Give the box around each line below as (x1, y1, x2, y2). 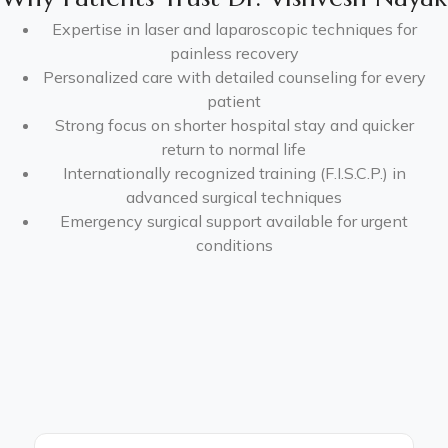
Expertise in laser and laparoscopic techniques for (51, 19, 417, 39)
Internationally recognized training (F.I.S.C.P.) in (62, 163, 406, 183)
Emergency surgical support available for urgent (60, 211, 408, 231)
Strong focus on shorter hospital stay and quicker (54, 115, 414, 135)
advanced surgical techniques (126, 187, 342, 207)
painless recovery (169, 43, 299, 63)
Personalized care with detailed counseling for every (42, 67, 426, 87)
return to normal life (162, 139, 306, 159)
